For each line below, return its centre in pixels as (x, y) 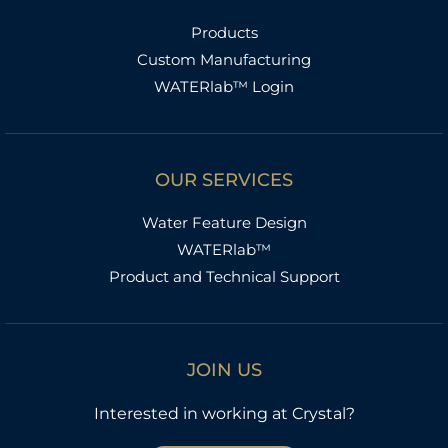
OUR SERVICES (224, 180)
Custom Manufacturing (224, 60)
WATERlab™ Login (224, 87)
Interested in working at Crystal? (224, 414)
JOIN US (224, 370)
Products (224, 33)
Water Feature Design (224, 223)
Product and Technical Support (224, 277)
